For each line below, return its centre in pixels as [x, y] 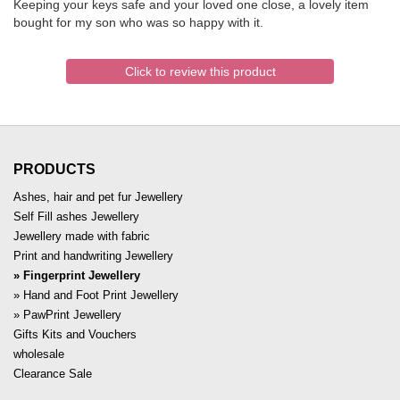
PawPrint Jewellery [72, 315]
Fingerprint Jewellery [82, 276]
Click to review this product [200, 72]
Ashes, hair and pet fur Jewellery [98, 197]
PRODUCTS [54, 170]
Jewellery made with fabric [82, 237]
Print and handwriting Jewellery [93, 256]
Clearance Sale [53, 374]
